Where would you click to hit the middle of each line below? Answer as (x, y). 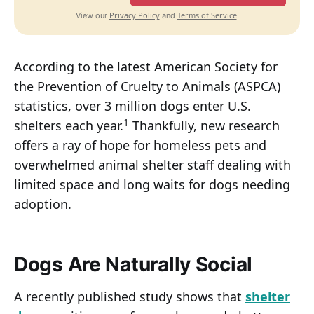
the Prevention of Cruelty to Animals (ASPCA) (147, 87)
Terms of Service (207, 15)
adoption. (43, 204)
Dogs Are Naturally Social (133, 265)
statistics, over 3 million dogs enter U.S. (132, 106)
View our (92, 16)
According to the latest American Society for (146, 67)
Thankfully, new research (204, 126)
